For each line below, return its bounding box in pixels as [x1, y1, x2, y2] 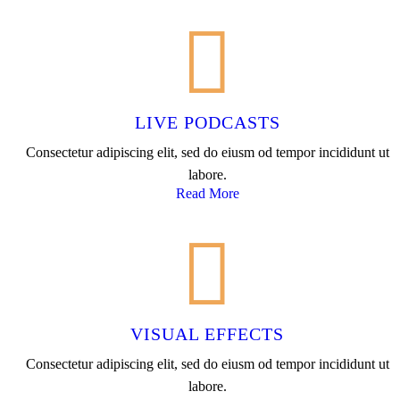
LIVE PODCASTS [134, 112, 280, 132]
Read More [175, 185, 239, 201]
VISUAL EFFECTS [130, 323, 284, 344]
